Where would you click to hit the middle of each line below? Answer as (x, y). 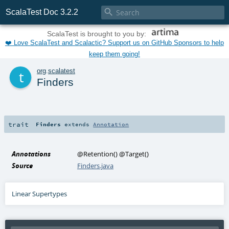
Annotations (31, 154)
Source (22, 166)
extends (77, 124)
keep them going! (114, 54)
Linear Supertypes (40, 194)
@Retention (96, 154)
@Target (132, 154)
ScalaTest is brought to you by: (98, 34)
